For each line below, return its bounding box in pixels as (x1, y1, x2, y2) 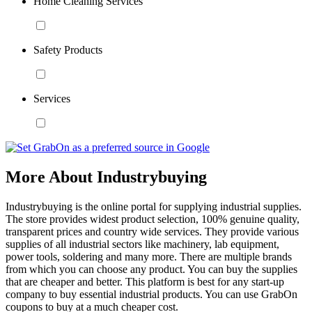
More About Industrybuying (6, 167, 207, 186)
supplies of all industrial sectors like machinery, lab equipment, (6, 237, 279, 250)
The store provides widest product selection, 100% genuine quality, (6, 212, 299, 225)
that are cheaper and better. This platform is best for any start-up (6, 275, 284, 288)
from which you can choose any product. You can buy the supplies (6, 263, 297, 275)
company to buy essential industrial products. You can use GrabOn (6, 288, 297, 300)
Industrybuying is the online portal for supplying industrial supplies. (6, 200, 302, 212)
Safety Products (33, 43, 102, 56)
